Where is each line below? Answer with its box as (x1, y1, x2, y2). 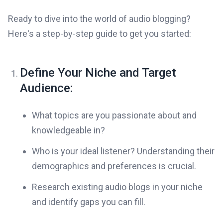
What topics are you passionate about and (32, 110, 197, 120)
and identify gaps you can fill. (32, 197, 145, 207)
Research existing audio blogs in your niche (32, 182, 203, 192)
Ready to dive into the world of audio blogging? (8, 13, 191, 24)
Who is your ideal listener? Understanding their (32, 146, 215, 156)
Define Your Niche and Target (20, 66, 176, 80)
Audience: (20, 81, 73, 95)
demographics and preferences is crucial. (32, 161, 196, 171)
